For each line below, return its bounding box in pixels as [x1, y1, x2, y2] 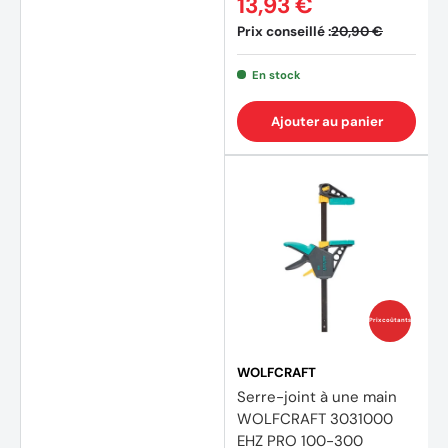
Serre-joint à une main [237, 386, 397, 407]
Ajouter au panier [270, 112, 383, 130]
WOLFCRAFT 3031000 [237, 408, 393, 429]
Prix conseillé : [237, 22, 331, 40]
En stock [251, 67, 301, 82]
